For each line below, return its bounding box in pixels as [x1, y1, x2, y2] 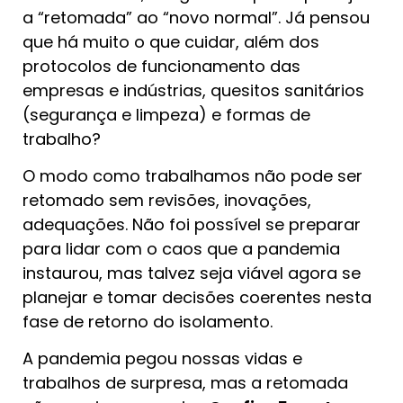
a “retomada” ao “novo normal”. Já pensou [22, 5, 370, 29]
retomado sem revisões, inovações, [22, 188, 311, 211]
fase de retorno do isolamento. [22, 309, 273, 333]
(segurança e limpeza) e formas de [22, 103, 310, 126]
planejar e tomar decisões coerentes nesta [22, 285, 372, 309]
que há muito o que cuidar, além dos [22, 30, 319, 53]
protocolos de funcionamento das [22, 54, 300, 77]
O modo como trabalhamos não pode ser [22, 164, 363, 187]
